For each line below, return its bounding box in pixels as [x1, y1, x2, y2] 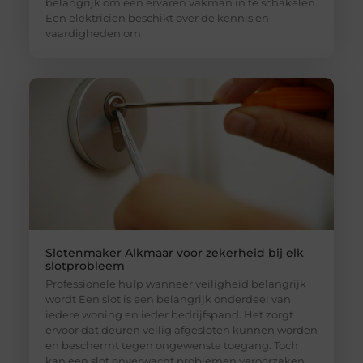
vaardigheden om [45, 27, 141, 41]
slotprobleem [45, 258, 125, 274]
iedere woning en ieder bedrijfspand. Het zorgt [45, 308, 293, 322]
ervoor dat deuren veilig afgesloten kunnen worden [45, 323, 318, 337]
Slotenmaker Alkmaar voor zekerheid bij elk [45, 246, 304, 261]
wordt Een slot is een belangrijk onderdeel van [45, 293, 291, 306]
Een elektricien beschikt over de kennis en [45, 11, 269, 25]
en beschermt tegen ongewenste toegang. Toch [45, 339, 298, 352]
